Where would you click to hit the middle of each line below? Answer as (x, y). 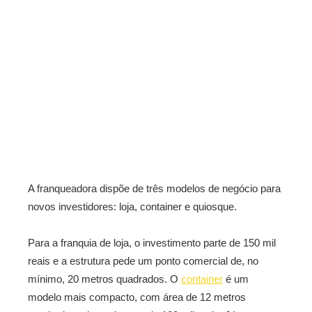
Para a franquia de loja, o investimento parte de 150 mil (152, 243)
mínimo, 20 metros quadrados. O (104, 279)
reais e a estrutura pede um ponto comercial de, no (143, 261)
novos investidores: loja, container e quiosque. (132, 206)
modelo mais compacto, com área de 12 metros (137, 297)
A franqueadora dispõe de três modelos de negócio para (154, 188)
